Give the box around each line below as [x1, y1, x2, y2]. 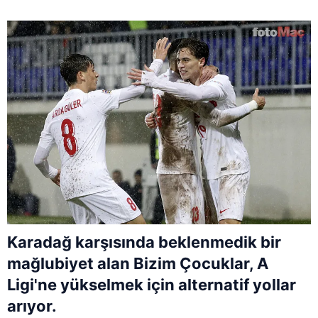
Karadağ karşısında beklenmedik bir [7, 233, 281, 252]
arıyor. [7, 297, 57, 316]
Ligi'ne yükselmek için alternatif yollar [7, 275, 296, 295]
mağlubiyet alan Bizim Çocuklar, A [7, 254, 268, 273]
